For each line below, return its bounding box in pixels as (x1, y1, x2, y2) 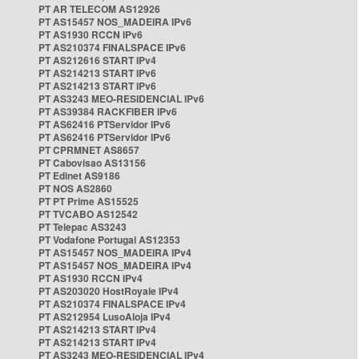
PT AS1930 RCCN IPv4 (38, 271, 143, 285)
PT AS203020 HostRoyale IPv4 (38, 284, 179, 298)
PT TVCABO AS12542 (38, 207, 138, 221)
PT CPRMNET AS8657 (38, 143, 139, 157)
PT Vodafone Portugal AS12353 (38, 232, 180, 247)
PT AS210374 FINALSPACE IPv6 (38, 40, 186, 54)
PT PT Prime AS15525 (38, 194, 139, 208)
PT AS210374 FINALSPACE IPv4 (38, 296, 186, 311)
